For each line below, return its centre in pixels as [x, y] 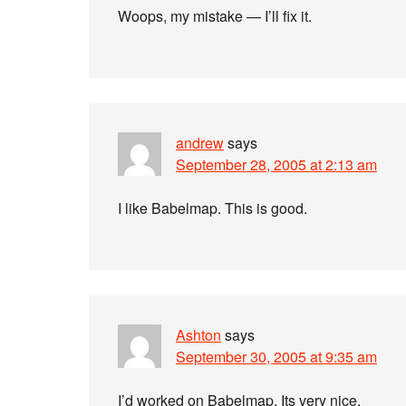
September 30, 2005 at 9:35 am [276, 357]
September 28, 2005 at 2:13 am [276, 164]
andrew [200, 143]
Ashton [198, 335]
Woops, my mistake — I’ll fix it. [215, 16]
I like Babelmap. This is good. [213, 208]
